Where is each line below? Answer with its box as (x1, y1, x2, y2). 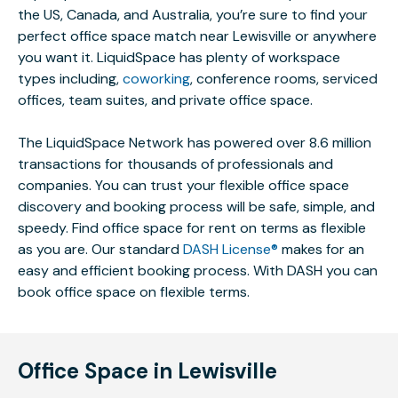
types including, (18, 69, 123, 88)
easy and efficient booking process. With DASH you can (18, 261, 378, 280)
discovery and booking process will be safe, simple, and (18, 197, 375, 216)
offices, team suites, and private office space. (18, 91, 313, 109)
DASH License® (183, 240, 278, 259)
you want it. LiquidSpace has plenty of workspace (18, 48, 340, 67)
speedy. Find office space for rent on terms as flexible (18, 219, 366, 237)
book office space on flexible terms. (18, 283, 250, 301)
